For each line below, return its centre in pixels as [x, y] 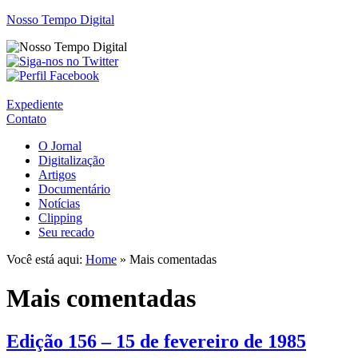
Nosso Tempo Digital [60, 20]
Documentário [74, 189]
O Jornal [60, 146]
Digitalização [72, 160]
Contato [26, 119]
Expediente [35, 104]
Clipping [60, 218]
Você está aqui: [46, 259]
